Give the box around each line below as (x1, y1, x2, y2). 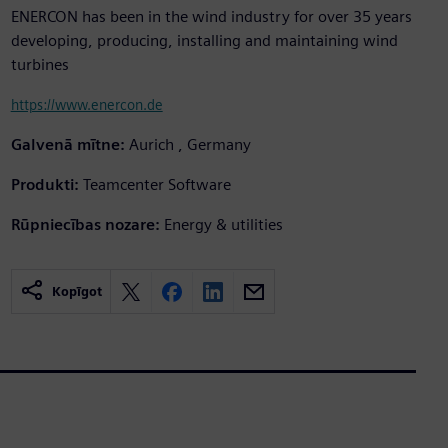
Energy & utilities (163, 215, 283, 235)
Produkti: (10, 175, 79, 195)
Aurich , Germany (128, 135, 251, 155)
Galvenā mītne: (10, 135, 125, 155)
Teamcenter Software (82, 175, 231, 195)
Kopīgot (51, 284, 102, 300)
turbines (10, 55, 69, 75)
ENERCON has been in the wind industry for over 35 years (10, 7, 412, 27)
